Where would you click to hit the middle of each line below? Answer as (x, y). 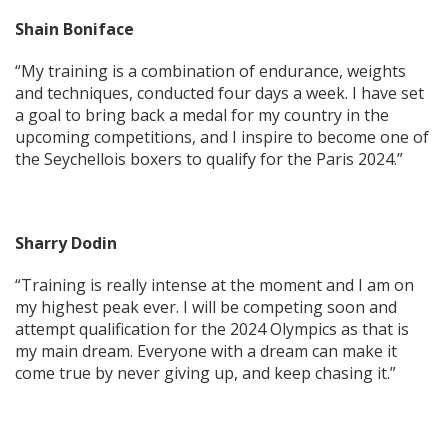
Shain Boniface (74, 29)
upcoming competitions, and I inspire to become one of (222, 137)
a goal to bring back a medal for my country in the (202, 115)
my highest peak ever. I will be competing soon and (206, 307)
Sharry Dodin (66, 243)
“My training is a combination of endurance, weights (210, 71)
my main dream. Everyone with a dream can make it (206, 351)
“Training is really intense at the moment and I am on (214, 285)
